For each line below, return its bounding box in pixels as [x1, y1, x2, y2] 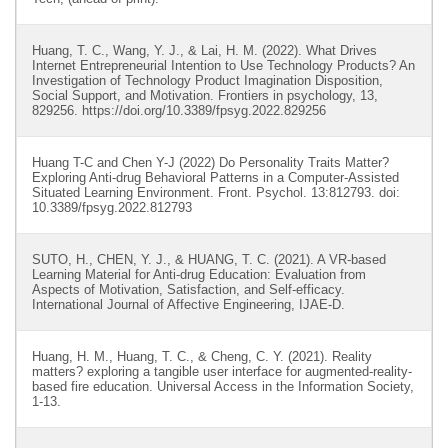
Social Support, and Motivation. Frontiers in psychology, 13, [32, 88, 378, 103]
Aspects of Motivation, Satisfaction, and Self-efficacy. [32, 282, 345, 297]
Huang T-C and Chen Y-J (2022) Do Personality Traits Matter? [32, 155, 389, 170]
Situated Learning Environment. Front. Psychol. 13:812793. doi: [32, 185, 400, 200]
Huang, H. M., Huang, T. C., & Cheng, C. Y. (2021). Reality [32, 349, 372, 364]
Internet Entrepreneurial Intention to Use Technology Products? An [32, 58, 415, 73]
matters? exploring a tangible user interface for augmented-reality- [32, 364, 412, 379]
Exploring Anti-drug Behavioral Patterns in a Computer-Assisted [32, 170, 399, 185]
